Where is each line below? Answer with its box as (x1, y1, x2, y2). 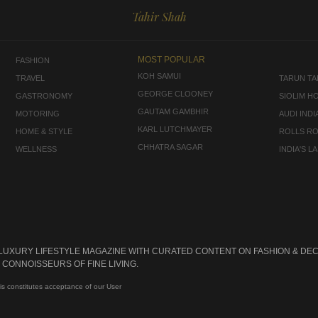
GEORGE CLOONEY (138, 89, 214, 98)
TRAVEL (16, 73, 45, 82)
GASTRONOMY (16, 91, 73, 100)
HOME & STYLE (16, 126, 73, 136)
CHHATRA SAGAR (138, 142, 204, 151)
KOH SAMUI (138, 71, 182, 80)
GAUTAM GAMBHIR (138, 106, 209, 116)
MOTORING (16, 109, 60, 118)
